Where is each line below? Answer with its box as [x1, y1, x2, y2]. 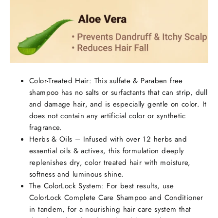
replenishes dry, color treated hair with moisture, [29, 157, 191, 168]
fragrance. [29, 122, 62, 133]
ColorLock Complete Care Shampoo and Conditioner [29, 192, 203, 203]
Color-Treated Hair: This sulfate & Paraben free [29, 75, 183, 87]
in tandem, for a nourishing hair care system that [29, 204, 191, 215]
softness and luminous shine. [29, 169, 124, 180]
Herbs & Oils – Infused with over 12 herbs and [29, 134, 187, 145]
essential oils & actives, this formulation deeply [29, 145, 184, 157]
